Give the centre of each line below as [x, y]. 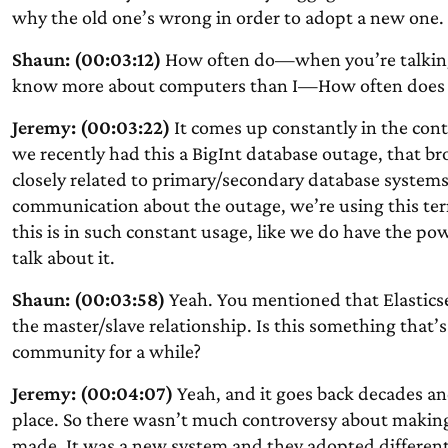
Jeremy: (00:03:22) [90, 127]
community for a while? [106, 351]
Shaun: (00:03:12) [86, 59]
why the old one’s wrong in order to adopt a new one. [227, 17]
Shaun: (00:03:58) [88, 299]
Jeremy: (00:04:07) [92, 393]
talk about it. [63, 257]
